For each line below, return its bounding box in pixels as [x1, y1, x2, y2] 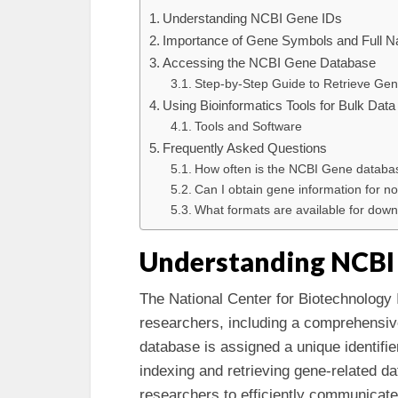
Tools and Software [194, 120, 302, 133]
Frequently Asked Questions [163, 140, 328, 155]
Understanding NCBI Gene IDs [163, 11, 343, 26]
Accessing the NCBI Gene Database [163, 55, 377, 70]
